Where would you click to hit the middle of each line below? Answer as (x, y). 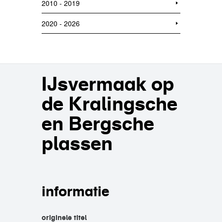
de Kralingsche (110, 104)
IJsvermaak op (108, 84)
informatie (76, 191)
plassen (77, 143)
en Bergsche (98, 123)
